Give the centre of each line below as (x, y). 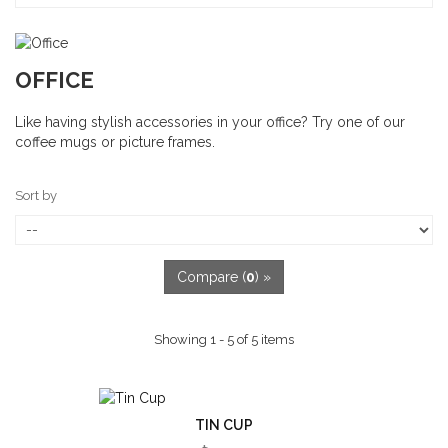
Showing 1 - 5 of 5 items (224, 339)
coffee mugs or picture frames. (115, 142)
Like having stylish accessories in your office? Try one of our (210, 122)
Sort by (36, 195)
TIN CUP (224, 425)
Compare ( (211, 277)
